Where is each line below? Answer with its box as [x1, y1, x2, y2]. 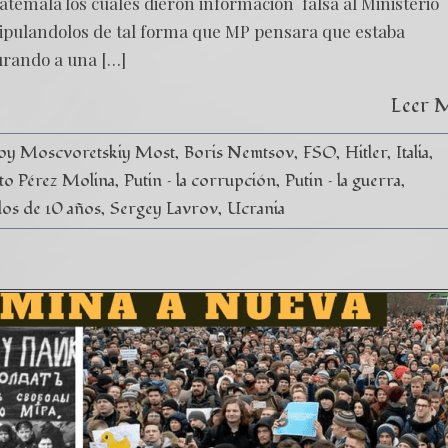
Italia [396, 141, 430, 164]
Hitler [345, 141, 388, 164]
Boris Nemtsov [184, 141, 295, 164]
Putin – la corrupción [124, 169, 277, 192]
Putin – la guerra [285, 169, 402, 192]
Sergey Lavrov [110, 197, 219, 220]
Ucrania [227, 197, 286, 220]
